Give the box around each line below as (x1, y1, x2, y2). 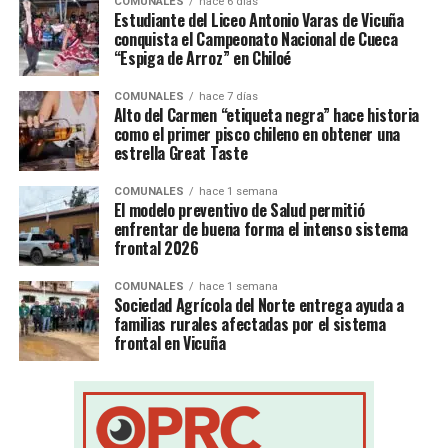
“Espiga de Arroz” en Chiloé (113, 46, 292, 71)
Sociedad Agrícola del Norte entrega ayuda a (113, 293, 404, 318)
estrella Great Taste (113, 141, 248, 166)
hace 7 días (198, 90, 258, 104)
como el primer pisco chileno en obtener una (113, 122, 400, 147)
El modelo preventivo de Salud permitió (113, 198, 365, 223)
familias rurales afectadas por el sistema (113, 312, 386, 337)
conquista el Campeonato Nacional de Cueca (113, 27, 398, 52)
